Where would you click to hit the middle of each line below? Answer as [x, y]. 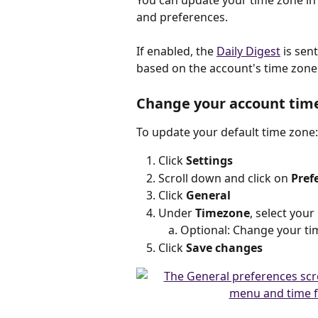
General [208, 196]
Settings [209, 161]
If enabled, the [176, 51]
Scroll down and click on [225, 178]
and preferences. [182, 17]
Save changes [224, 247]
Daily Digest [248, 51]
